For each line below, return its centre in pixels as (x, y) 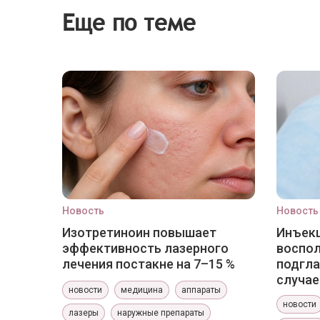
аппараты (201, 290)
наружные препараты (161, 313)
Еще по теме (129, 22)
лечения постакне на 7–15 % (149, 264)
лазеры (84, 313)
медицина (142, 290)
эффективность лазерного (145, 248)
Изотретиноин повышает (139, 232)
